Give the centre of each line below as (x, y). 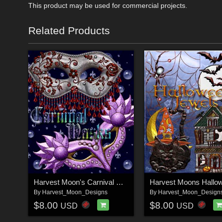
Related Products (69, 30)
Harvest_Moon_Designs (75, 193)
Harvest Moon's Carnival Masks (119, 182)
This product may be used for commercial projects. (108, 5)
